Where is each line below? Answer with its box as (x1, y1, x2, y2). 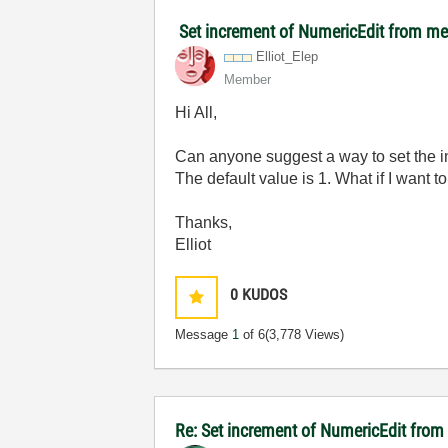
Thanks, (175, 214, 233, 231)
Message (175, 327, 233, 342)
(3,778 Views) (265, 327, 345, 342)
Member (224, 72, 272, 87)
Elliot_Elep (256, 49, 319, 64)
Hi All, (175, 104, 218, 121)
